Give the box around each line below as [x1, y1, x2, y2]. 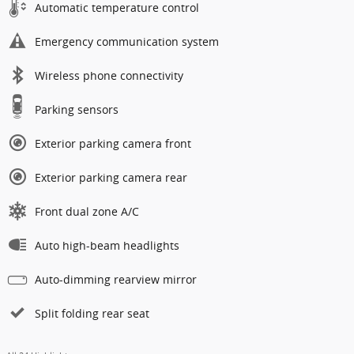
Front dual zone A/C [35, 204, 139, 220]
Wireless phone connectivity [35, 68, 183, 84]
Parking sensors [35, 102, 119, 118]
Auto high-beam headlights [35, 238, 179, 254]
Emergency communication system [35, 34, 219, 50]
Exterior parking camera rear [35, 170, 187, 186]
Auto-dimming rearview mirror [35, 272, 197, 288]
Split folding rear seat [35, 306, 149, 322]
